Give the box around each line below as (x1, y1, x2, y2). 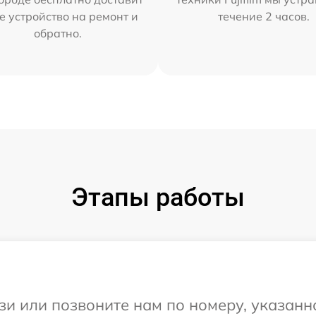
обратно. (33, 25, 82, 40)
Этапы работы (71, 182, 245, 212)
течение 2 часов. (218, 8, 310, 23)
